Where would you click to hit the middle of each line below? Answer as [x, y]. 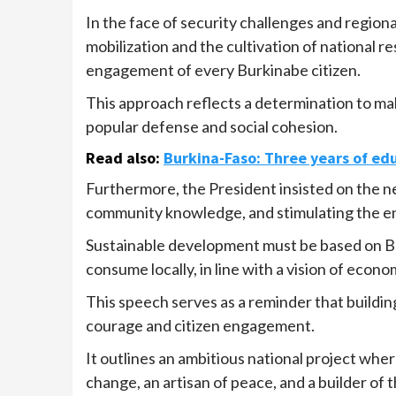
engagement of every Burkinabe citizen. [223, 70]
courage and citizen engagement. [200, 326]
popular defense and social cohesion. [212, 127]
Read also [121, 158]
